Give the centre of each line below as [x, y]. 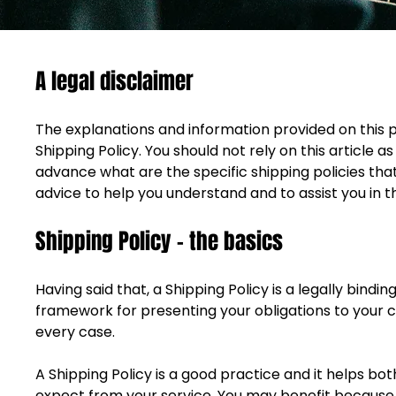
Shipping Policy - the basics [160, 241]
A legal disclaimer [115, 81]
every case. [77, 331]
